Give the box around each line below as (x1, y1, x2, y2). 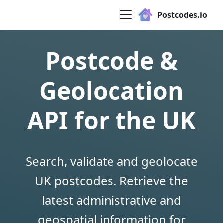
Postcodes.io (157, 9, 207, 20)
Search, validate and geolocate (25, 153, 198, 169)
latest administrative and (42, 192, 181, 208)
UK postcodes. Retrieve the (35, 172, 188, 189)
